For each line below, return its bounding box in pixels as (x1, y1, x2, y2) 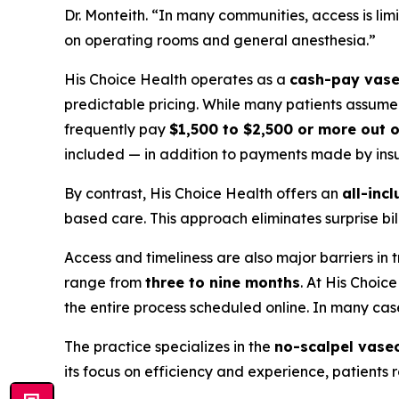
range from (64, 273, 145, 291)
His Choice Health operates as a (64, 69, 289, 88)
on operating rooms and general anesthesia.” (64, 30, 376, 49)
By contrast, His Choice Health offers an (64, 183, 342, 202)
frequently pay (64, 119, 169, 138)
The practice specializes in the (64, 337, 274, 355)
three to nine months (145, 273, 300, 291)
